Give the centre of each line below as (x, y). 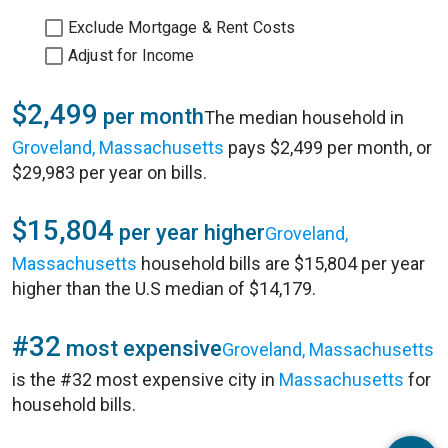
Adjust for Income (131, 55)
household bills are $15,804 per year (281, 263)
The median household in (304, 117)
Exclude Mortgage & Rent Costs (182, 27)
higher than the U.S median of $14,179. (164, 288)
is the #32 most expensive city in (145, 379)
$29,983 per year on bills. (109, 172)
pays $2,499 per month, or (328, 147)
